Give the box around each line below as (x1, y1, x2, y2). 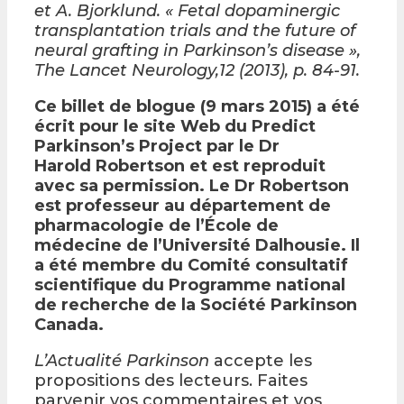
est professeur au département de (34, 195, 331, 216)
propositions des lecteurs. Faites (34, 370, 308, 390)
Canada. (34, 314, 104, 335)
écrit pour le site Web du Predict (34, 115, 316, 136)
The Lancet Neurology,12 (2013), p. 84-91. (34, 60, 360, 80)
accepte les (209, 350, 312, 371)
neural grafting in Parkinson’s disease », (34, 40, 361, 60)
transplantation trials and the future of (34, 20, 355, 41)
